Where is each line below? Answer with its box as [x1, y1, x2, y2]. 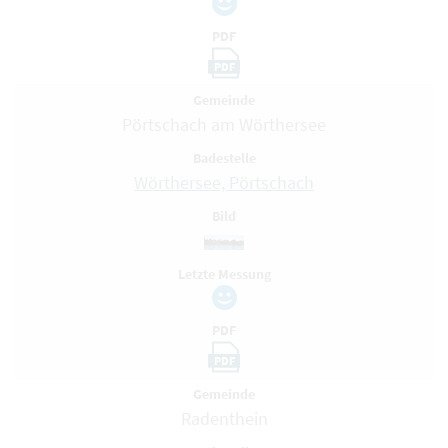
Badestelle [192, 149, 256, 167]
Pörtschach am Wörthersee [122, 113, 326, 136]
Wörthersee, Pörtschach [134, 171, 314, 194]
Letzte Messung [177, 265, 271, 283]
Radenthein [180, 407, 268, 430]
